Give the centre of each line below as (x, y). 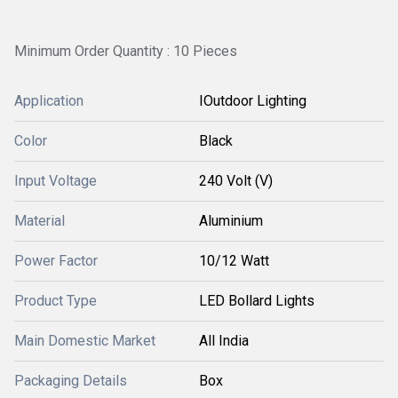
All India (224, 340)
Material (40, 220)
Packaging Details (71, 380)
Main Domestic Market (85, 340)
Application (49, 100)
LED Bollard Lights (257, 300)
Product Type (56, 300)
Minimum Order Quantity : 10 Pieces (126, 51)
